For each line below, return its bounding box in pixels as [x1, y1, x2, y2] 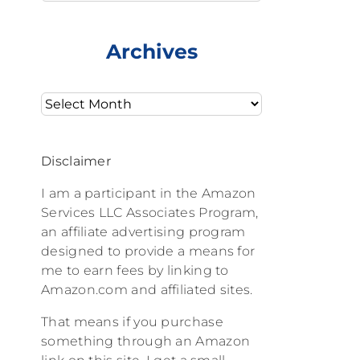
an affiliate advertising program [41, 223, 246, 239]
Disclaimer [41, 153, 111, 169]
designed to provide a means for [41, 243, 256, 259]
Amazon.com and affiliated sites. [41, 281, 253, 297]
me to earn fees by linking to [41, 262, 229, 278]
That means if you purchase [41, 313, 223, 329]
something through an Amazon [41, 333, 251, 349]
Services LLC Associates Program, [41, 204, 259, 220]
